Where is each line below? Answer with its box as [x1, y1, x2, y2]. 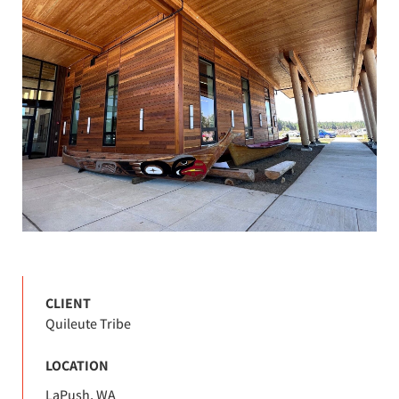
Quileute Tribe [45, 313, 131, 333]
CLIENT [45, 293, 91, 313]
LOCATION [45, 355, 109, 375]
